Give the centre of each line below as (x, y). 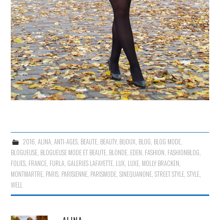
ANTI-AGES (66, 142)
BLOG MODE (167, 142)
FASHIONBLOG (184, 153)
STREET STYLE (170, 174)
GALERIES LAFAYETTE (90, 164)
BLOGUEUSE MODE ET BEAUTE (73, 153)
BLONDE (118, 153)
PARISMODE (104, 174)
